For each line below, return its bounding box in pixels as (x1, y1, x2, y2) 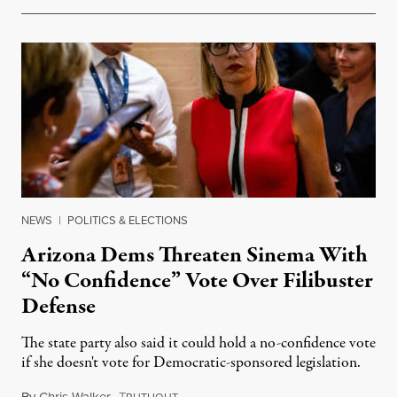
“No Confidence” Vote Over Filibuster (21, 265, 373, 298)
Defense (21, 291, 96, 323)
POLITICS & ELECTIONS (67, 212, 188, 230)
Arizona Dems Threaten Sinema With (21, 239, 368, 272)
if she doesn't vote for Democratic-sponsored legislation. (21, 352, 361, 375)
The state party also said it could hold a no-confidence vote (21, 332, 376, 355)
